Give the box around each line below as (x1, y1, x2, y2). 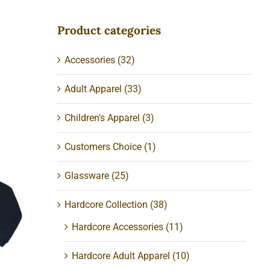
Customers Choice (64, 141, 142, 153)
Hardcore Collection (64, 199, 148, 211)
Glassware (64, 170, 110, 182)
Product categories (57, 22, 162, 37)
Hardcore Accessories (72, 221, 164, 233)
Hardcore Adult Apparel (72, 250, 171, 262)
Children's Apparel (64, 112, 140, 124)
